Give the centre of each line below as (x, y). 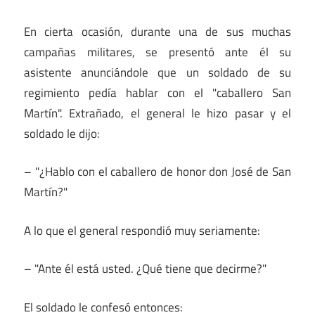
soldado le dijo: (62, 133)
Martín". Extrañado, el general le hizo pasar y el (157, 113)
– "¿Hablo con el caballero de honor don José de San (157, 172)
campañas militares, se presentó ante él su (157, 52)
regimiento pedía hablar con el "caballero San (157, 92)
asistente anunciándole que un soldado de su (157, 72)
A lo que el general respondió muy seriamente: (142, 230)
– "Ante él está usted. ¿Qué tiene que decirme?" (145, 269)
